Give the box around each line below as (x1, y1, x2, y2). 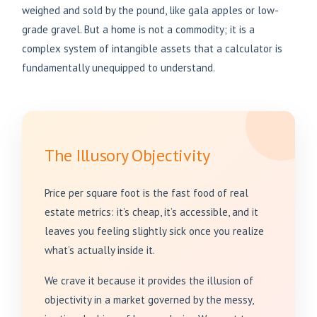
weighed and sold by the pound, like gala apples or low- (22, 4, 279, 18)
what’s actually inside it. (45, 243, 155, 258)
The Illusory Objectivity (45, 144, 210, 167)
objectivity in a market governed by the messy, (45, 293, 253, 307)
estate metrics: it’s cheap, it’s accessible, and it (45, 205, 258, 219)
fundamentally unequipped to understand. (22, 61, 215, 75)
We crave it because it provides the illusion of (45, 274, 253, 288)
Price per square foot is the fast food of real (45, 186, 248, 200)
